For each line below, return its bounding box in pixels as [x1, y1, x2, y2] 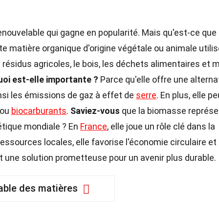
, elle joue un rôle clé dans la [107, 121, 215, 131]
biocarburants [11, 106, 66, 116]
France [80, 121, 107, 131]
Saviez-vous [70, 106, 120, 116]
